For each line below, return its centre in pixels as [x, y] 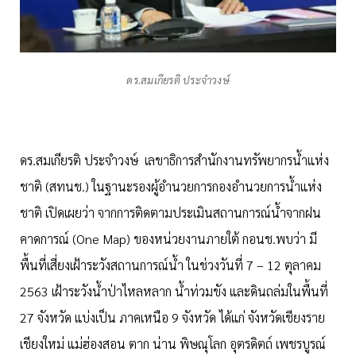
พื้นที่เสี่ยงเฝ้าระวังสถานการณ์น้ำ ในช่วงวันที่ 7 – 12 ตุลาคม [170, 265]
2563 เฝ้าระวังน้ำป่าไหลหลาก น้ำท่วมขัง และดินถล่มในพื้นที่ [174, 292]
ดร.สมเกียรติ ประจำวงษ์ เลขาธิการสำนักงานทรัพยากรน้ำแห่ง [174, 161]
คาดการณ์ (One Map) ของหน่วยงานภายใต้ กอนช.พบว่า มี [168, 239]
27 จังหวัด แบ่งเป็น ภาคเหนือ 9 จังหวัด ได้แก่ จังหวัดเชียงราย [172, 318]
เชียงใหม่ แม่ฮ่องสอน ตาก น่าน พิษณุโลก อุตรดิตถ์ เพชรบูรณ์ [173, 344]
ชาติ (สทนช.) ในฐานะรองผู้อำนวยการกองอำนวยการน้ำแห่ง [171, 187]
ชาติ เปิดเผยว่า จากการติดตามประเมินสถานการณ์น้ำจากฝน [170, 213]
